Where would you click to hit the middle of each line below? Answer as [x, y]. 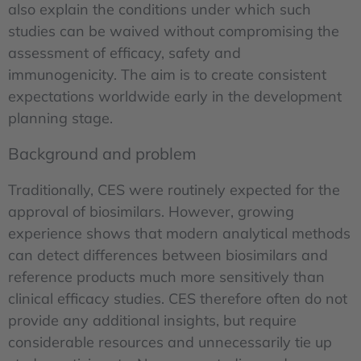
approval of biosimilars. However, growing [151, 212]
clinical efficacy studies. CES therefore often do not [178, 299]
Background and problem [102, 153]
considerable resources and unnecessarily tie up [170, 342]
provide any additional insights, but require [152, 321]
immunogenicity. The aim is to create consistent [167, 74]
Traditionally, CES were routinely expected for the [174, 190]
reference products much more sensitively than [166, 277]
